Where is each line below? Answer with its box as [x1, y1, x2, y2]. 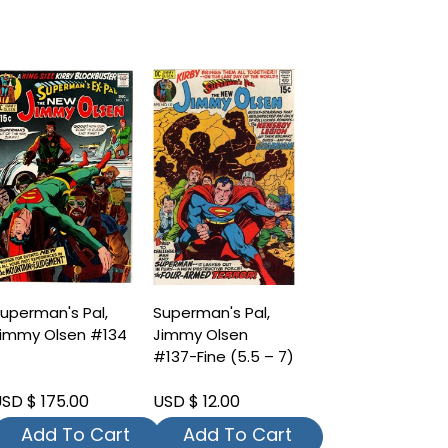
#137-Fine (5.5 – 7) [152, 346, 294, 368]
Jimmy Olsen [152, 324, 248, 346]
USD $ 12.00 [152, 390, 240, 414]
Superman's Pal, [152, 302, 270, 324]
